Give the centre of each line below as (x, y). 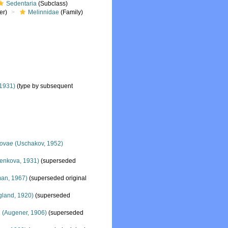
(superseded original (58, 178)
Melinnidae (44, 12)
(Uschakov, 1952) (38, 144)
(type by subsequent (44, 86)
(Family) (71, 12)
